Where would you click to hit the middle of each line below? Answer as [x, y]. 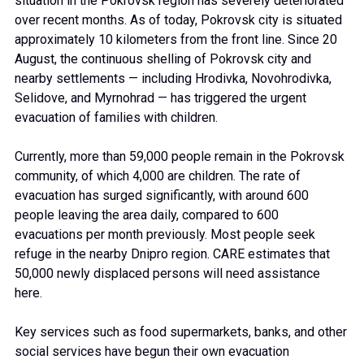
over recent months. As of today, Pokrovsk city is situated [178, 20]
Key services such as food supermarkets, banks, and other [181, 332]
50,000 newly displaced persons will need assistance [167, 274]
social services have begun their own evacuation [152, 352]
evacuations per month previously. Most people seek [165, 235]
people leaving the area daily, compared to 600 [147, 215]
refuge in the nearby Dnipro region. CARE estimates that [172, 254]
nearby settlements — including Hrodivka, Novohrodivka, [173, 79]
